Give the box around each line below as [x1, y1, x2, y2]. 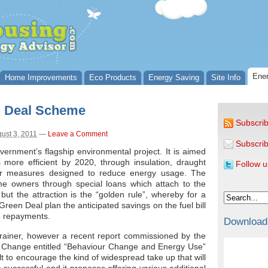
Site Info [211, 73, 240, 82]
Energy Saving [148, 73, 199, 82]
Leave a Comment [48, 130, 108, 138]
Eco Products [89, 73, 136, 82]
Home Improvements [5, 73, 77, 82]
